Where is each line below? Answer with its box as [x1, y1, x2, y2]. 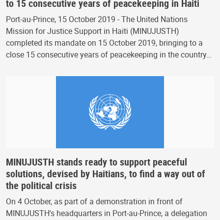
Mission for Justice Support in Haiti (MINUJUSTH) [6, 25, 179, 36]
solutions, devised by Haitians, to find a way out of [6, 166, 205, 180]
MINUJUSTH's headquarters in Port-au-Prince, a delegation [6, 207, 207, 219]
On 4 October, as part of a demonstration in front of [6, 195, 183, 207]
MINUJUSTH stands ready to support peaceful [6, 155, 187, 168]
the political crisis [6, 178, 77, 192]
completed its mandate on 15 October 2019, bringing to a [6, 37, 203, 48]
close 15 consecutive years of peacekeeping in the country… [6, 49, 212, 60]
